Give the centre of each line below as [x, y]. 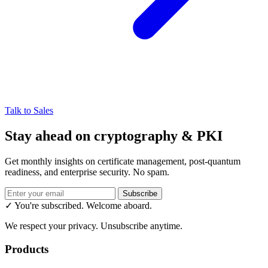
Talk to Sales [29, 111]
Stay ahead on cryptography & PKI [114, 136]
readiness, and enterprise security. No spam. [87, 172]
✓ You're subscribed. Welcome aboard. [78, 206]
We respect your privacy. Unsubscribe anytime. [94, 226]
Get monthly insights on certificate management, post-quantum [123, 162]
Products [27, 249]
